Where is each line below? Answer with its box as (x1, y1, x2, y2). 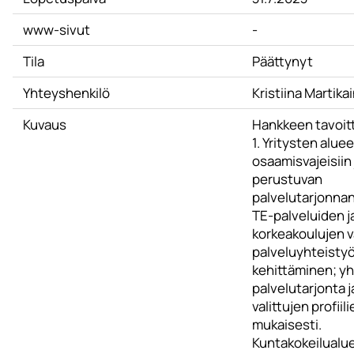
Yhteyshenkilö (22, 84, 110, 102)
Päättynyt (251, 52, 313, 70)
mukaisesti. (251, 315, 322, 333)
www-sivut (22, 21, 90, 39)
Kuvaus (22, 115, 66, 134)
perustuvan (251, 170, 322, 188)
